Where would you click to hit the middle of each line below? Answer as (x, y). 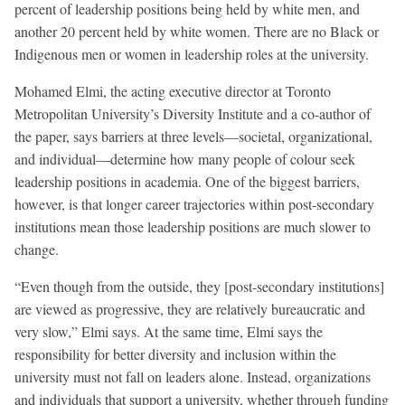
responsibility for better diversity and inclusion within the (175, 353)
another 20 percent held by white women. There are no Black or (197, 31)
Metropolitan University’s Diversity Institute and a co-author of (193, 113)
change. (37, 249)
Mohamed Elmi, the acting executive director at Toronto (173, 90)
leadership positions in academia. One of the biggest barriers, (187, 181)
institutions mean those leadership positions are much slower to (193, 226)
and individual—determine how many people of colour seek (185, 158)
